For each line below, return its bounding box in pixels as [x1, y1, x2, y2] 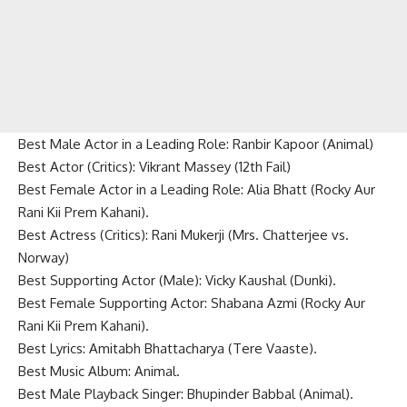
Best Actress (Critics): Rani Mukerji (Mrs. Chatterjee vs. [18, 225, 349, 243]
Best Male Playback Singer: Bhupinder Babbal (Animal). [18, 384, 353, 402]
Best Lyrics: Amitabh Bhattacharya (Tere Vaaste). [18, 339, 317, 357]
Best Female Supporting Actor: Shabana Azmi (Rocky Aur [18, 293, 365, 312]
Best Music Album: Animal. [18, 362, 180, 380]
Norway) [18, 248, 69, 266]
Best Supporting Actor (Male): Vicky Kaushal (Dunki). [18, 271, 336, 289]
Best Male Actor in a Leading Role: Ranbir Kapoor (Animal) [18, 134, 373, 153]
